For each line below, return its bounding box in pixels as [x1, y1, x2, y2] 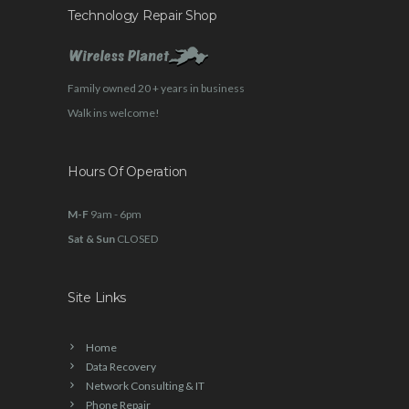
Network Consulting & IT [86, 378, 204, 393]
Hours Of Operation [68, 163, 187, 180]
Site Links [68, 288, 127, 306]
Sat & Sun [68, 231, 115, 246]
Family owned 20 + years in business [68, 80, 245, 95]
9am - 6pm [89, 206, 142, 221]
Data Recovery [86, 359, 156, 373]
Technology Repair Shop [68, 6, 217, 24]
